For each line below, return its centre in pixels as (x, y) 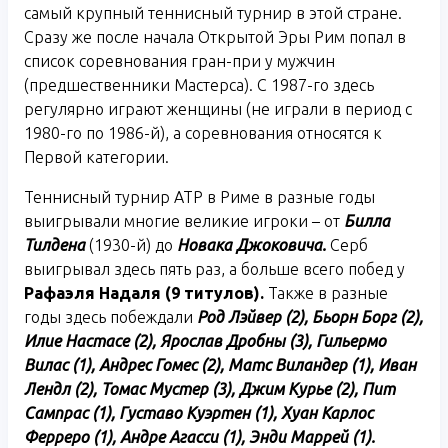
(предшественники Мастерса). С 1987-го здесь (199, 85)
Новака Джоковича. (251, 245)
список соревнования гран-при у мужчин (179, 61)
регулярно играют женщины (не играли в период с (218, 109)
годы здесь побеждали (110, 317)
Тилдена (54, 245)
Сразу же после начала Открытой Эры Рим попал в (215, 37)
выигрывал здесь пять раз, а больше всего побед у (214, 269)
